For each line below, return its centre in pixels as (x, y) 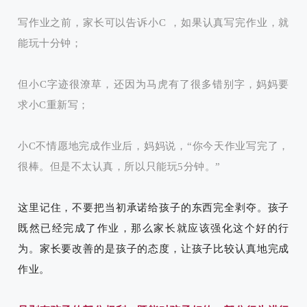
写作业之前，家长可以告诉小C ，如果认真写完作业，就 (153, 22)
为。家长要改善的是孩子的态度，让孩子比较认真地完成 (153, 248)
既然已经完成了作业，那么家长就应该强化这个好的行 (153, 228)
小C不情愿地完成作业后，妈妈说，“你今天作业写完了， (153, 146)
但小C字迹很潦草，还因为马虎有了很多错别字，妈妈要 (153, 84)
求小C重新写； (53, 105)
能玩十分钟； (50, 43)
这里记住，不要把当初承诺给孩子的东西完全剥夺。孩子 (153, 207)
